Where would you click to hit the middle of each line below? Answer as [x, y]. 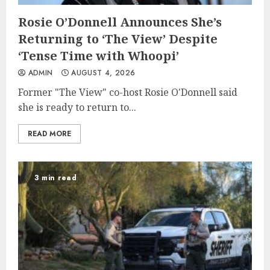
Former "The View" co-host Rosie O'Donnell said [128, 92]
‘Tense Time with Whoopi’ [99, 56]
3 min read [55, 178]
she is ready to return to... [77, 107]
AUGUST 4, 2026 [102, 73]
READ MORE [49, 134]
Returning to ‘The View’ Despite [118, 39]
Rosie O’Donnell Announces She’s [120, 22]
